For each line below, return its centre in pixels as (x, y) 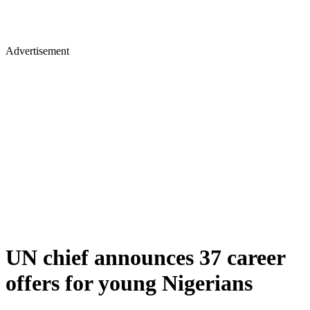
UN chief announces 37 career (145, 258)
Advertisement (37, 51)
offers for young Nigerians (129, 283)
